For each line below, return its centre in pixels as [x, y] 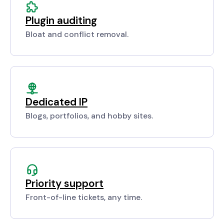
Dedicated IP [56, 102]
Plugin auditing [61, 20]
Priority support [64, 183]
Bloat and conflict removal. [77, 34]
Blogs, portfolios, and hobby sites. [89, 116]
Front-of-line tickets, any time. [84, 197]
